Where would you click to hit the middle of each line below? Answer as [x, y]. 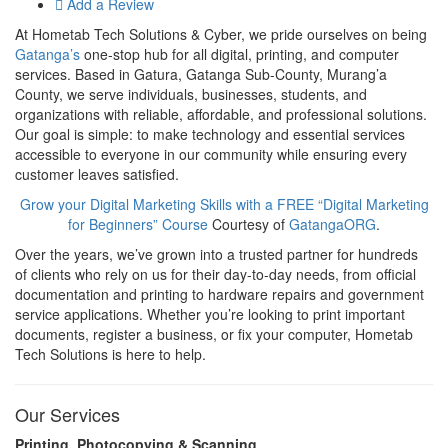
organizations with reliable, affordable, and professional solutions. [221, 113]
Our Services [67, 413]
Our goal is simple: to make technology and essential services [210, 133]
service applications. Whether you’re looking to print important [210, 313]
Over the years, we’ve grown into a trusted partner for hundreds [216, 253]
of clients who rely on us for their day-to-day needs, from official [215, 273]
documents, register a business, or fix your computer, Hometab [214, 333]
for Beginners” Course [138, 223]
